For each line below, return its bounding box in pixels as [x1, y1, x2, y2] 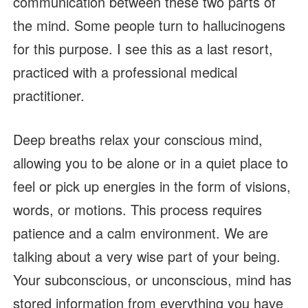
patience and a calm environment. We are [12, 223, 268, 243]
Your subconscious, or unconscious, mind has [12, 269, 291, 290]
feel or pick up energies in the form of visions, [12, 176, 291, 197]
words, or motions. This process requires [12, 199, 262, 220]
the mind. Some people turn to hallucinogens [12, 15, 285, 36]
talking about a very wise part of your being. [12, 246, 280, 267]
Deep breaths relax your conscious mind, [12, 129, 263, 150]
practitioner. [12, 85, 89, 106]
